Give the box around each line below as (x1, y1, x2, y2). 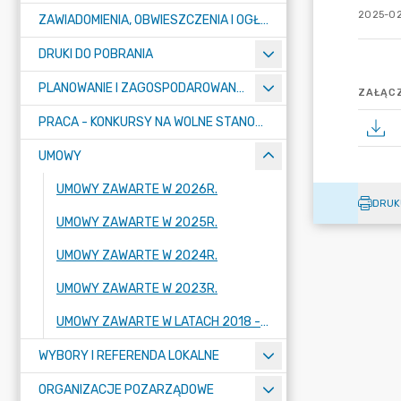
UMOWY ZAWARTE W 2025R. (56, 215, 218, 230)
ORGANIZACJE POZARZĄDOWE (38, 382, 214, 397)
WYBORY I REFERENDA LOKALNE (38, 348, 219, 363)
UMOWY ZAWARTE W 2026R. (56, 182, 218, 197)
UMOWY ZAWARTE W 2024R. (56, 248, 218, 263)
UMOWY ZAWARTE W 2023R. (56, 281, 218, 296)
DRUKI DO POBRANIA (38, 47, 153, 62)
